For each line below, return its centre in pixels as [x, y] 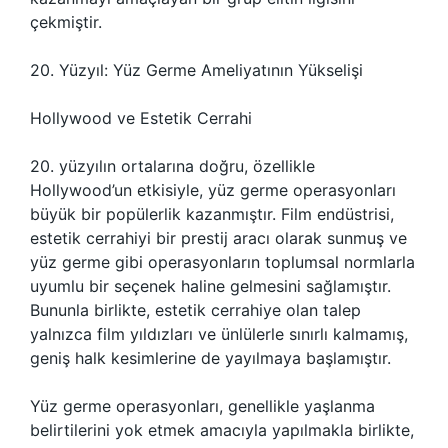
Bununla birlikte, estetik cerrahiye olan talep [195, 310]
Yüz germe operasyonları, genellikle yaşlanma [202, 406]
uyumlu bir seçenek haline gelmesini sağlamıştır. [210, 286]
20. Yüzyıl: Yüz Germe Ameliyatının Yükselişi [196, 70]
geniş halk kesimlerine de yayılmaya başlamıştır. [210, 358]
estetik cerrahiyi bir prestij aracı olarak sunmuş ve [218, 238]
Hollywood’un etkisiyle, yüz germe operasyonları [213, 190]
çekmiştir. [66, 22]
